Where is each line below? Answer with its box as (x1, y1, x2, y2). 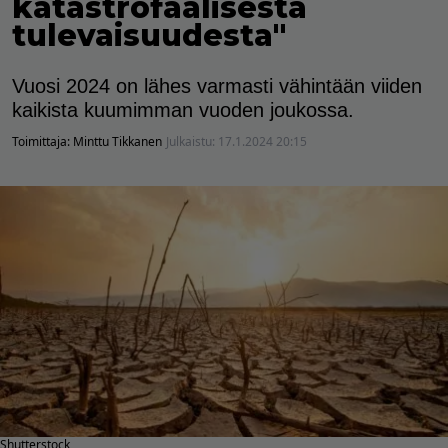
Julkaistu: (166, 132, 218, 150)
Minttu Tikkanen (73, 132, 162, 150)
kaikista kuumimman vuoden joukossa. (12, 98, 354, 121)
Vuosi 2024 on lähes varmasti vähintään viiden (12, 74, 422, 97)
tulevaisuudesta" (12, 16, 286, 54)
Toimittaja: (12, 132, 73, 150)
